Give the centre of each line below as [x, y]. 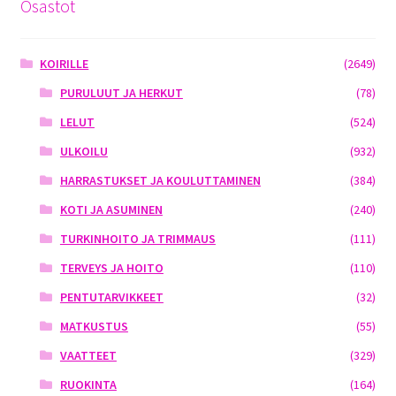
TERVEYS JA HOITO [111, 268]
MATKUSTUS [94, 327]
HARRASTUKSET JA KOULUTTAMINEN [160, 181]
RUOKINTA [88, 385]
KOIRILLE [65, 64]
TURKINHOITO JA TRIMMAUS [137, 239]
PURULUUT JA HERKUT [121, 93]
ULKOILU [84, 152]
